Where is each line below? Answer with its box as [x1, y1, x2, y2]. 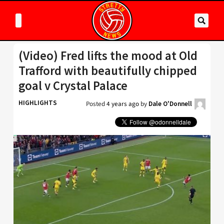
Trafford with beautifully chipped [18, 63, 197, 78]
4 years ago [106, 99, 139, 108]
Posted [86, 99, 106, 108]
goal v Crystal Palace [18, 78, 127, 93]
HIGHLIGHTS [18, 98, 57, 107]
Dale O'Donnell [148, 99, 192, 108]
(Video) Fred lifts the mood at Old [18, 48, 197, 63]
